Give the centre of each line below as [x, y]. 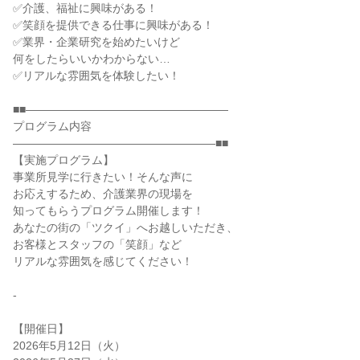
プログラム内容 [52, 126]
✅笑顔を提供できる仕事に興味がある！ [113, 25]
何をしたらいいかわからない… [92, 59]
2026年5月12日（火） [69, 346]
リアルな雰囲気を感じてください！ [103, 261]
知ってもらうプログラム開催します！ [108, 211]
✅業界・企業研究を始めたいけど [96, 42]
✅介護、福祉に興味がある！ [85, 8]
